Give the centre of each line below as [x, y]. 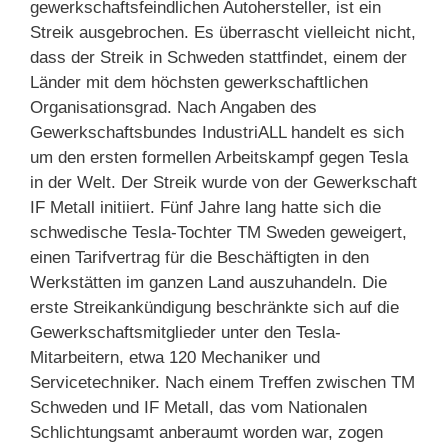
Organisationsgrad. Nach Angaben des [173, 107]
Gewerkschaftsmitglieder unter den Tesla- [185, 332]
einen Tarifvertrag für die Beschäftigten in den [199, 257]
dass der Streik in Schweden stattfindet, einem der [218, 57]
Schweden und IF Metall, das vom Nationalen [198, 407]
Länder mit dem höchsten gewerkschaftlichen [199, 82]
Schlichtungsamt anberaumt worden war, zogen [206, 432]
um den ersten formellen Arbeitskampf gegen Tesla [219, 157]
